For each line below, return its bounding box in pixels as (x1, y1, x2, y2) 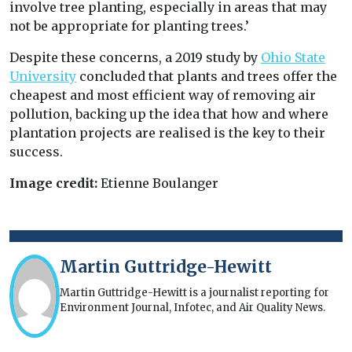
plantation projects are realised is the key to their (9, 125, 325, 141)
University (9, 68, 76, 85)
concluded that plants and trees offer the (76, 68, 337, 85)
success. (9, 144, 63, 160)
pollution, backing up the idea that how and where (9, 106, 328, 123)
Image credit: (9, 175, 101, 192)
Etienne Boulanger (101, 175, 218, 192)
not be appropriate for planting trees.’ (9, 18, 249, 35)
